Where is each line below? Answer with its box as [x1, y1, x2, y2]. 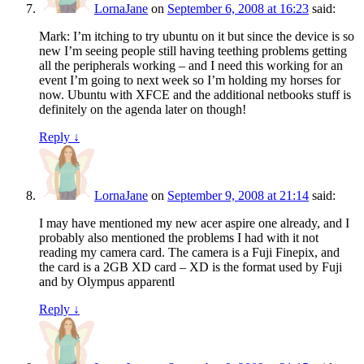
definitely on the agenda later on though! [39, 102, 246, 117]
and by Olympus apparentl [39, 275, 175, 289]
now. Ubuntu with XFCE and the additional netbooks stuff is [39, 88, 351, 102]
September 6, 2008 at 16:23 [167, 2, 309, 16]
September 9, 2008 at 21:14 [167, 188, 309, 203]
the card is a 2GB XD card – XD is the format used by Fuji [39, 260, 342, 275]
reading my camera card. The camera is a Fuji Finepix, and [39, 245, 340, 260]
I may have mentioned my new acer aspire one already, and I [39, 216, 349, 231]
